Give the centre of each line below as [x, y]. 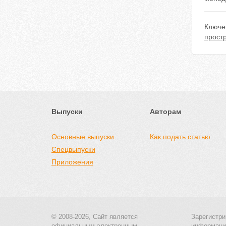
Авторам [165, 111]
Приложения [72, 162]
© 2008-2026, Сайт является [95, 217]
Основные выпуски [83, 137]
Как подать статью [180, 137]
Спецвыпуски [73, 149]
